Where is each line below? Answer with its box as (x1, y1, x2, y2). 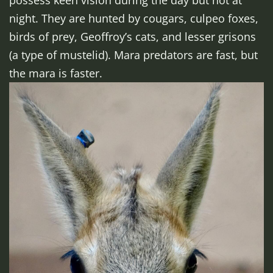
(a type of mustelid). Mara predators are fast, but (9, 48, 258, 63)
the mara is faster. (9, 66, 102, 81)
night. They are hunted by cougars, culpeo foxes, (9, 11, 258, 26)
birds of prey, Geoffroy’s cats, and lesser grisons (9, 29, 256, 44)
